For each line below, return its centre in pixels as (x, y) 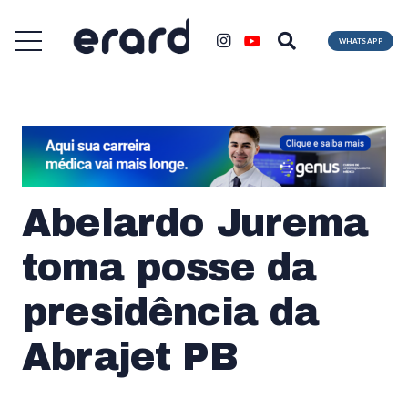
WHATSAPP (360, 41)
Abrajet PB (130, 357)
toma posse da (169, 267)
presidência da (171, 312)
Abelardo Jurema (195, 223)
